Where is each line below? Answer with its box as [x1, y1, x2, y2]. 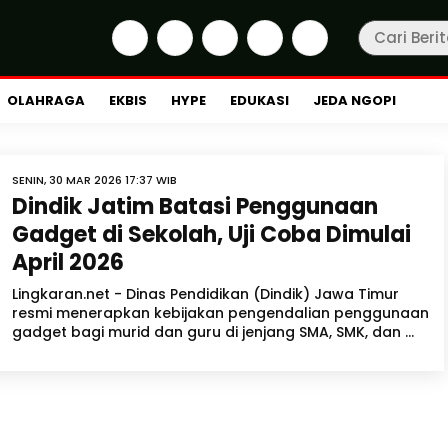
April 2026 [12, 247, 124, 278]
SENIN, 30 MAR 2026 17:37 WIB [12, 172, 177, 188]
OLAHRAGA [7, 91, 85, 110]
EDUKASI [230, 91, 289, 110]
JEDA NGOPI [313, 91, 396, 110]
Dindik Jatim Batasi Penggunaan [12, 191, 378, 222]
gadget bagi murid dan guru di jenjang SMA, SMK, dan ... [12, 322, 414, 342]
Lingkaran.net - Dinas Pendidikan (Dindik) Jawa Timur [12, 284, 399, 304]
